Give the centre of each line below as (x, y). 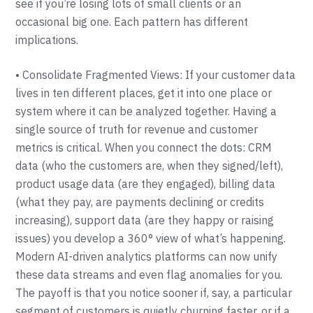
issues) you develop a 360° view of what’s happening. (151, 238)
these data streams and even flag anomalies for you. (149, 275)
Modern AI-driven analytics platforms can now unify (147, 256)
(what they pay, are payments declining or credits (140, 202)
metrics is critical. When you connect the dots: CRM (144, 147)
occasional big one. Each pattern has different (132, 22)
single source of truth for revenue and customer (137, 129)
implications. (47, 40)
